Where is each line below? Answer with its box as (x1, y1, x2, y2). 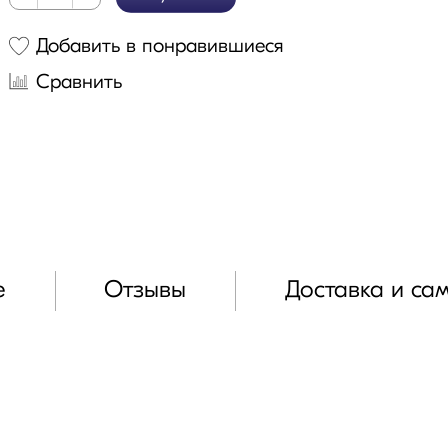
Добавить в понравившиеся (36, 37, 285, 57)
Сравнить (36, 73, 123, 93)
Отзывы (104, 279, 187, 304)
